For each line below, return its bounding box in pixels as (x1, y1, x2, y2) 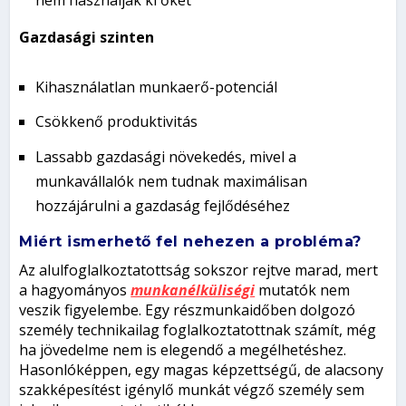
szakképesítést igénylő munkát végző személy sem (19, 379, 365, 400)
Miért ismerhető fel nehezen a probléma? (19, 232, 362, 250)
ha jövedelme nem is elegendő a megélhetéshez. (19, 339, 347, 360)
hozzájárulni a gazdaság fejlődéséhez (35, 195, 291, 216)
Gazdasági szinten (19, 27, 155, 48)
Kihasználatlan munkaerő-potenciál (35, 77, 278, 98)
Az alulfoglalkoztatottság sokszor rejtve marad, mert (19, 259, 379, 280)
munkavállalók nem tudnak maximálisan (35, 170, 308, 191)
